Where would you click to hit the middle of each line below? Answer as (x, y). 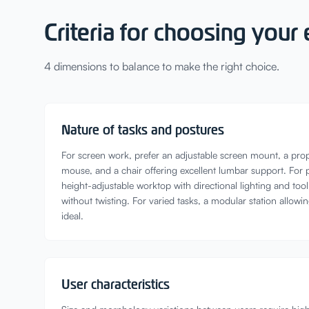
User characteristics (116, 284)
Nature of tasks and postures (143, 130)
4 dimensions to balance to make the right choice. (162, 66)
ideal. (72, 216)
